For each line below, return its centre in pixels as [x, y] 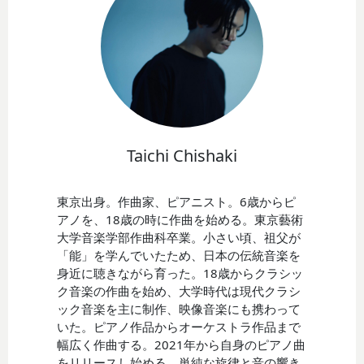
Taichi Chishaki [182, 155]
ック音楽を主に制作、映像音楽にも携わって [179, 308]
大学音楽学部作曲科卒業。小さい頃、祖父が [179, 237]
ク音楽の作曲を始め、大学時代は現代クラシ [179, 290]
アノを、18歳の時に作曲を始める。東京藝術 [180, 219]
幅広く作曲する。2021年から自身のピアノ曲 [182, 344]
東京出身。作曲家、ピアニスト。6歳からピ [177, 201]
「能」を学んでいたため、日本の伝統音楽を [179, 255]
